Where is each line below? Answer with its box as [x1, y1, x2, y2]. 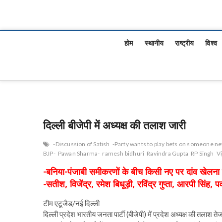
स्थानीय [144, 39, 164, 47]
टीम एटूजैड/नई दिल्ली [43, 199, 100, 208]
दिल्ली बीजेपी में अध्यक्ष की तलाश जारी [43, 117, 186, 132]
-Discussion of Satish [53, 140, 110, 148]
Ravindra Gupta [147, 150, 189, 157]
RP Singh [191, 150, 214, 157]
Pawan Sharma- [57, 150, 100, 157]
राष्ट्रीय [175, 39, 194, 47]
